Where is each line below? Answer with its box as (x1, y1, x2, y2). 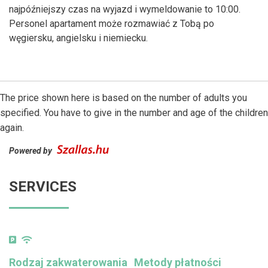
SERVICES (9, 178, 77, 196)
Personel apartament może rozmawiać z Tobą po (9, 18, 214, 30)
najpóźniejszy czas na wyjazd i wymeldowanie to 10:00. (9, 4, 240, 16)
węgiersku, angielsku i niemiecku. (9, 32, 148, 44)
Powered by (9, 146, 54, 156)
